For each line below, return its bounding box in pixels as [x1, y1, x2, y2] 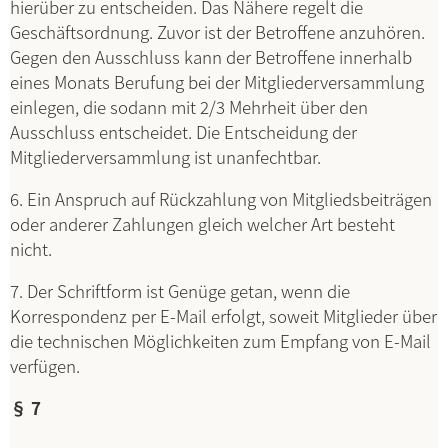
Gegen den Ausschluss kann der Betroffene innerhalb [10, 44, 412, 69]
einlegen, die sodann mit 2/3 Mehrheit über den [10, 94, 368, 119]
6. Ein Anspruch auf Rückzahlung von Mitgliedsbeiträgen [10, 186, 432, 211]
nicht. [10, 236, 52, 261]
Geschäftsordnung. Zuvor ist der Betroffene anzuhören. [10, 19, 425, 44]
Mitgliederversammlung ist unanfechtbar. [10, 144, 321, 169]
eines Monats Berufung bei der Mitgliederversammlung [10, 69, 424, 94]
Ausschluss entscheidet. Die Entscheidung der [10, 119, 357, 144]
